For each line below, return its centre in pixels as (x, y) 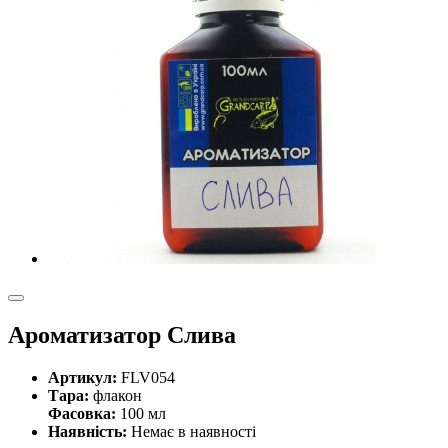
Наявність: (89, 431)
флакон (117, 395)
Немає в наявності (193, 431)
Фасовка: (84, 413)
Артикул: (84, 377)
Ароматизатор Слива (122, 334)
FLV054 (148, 377)
